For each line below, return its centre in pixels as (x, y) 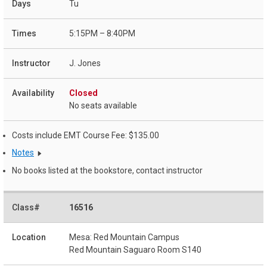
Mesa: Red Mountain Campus (124, 237)
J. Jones (85, 63)
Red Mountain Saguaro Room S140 (135, 249)
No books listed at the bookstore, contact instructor (107, 171)
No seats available (103, 105)
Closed (83, 93)
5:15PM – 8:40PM (102, 33)
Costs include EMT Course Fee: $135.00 (86, 135)
